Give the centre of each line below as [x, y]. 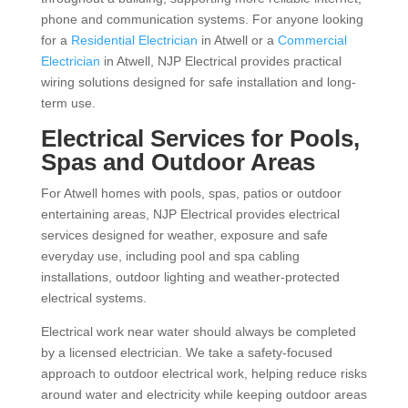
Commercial [312, 40]
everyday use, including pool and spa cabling [170, 256]
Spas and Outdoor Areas [178, 162]
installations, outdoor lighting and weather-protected [190, 277]
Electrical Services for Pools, [200, 138]
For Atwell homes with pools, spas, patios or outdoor [191, 193]
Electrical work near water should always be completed [198, 331]
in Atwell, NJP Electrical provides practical [220, 61]
